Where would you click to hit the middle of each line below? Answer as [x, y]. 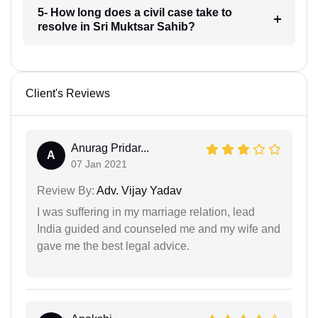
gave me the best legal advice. [113, 246]
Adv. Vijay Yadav [138, 190]
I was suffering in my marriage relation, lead [146, 212]
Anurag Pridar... [110, 148]
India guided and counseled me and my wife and [159, 229]
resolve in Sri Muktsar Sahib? [116, 26]
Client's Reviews [68, 93]
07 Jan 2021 [99, 164]
